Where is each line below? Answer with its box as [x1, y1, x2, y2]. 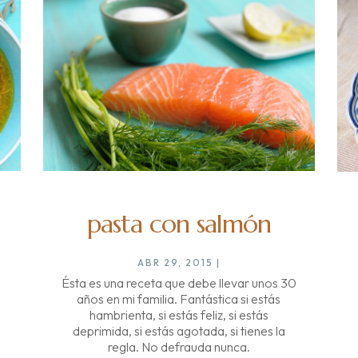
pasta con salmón [86, 207, 271, 240]
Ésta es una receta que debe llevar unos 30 [61, 274, 296, 291]
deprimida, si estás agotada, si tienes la [72, 322, 285, 339]
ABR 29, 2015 [137, 256, 213, 268]
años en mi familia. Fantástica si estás [77, 290, 281, 307]
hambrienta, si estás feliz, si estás [89, 306, 268, 323]
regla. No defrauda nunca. [107, 338, 250, 355]
